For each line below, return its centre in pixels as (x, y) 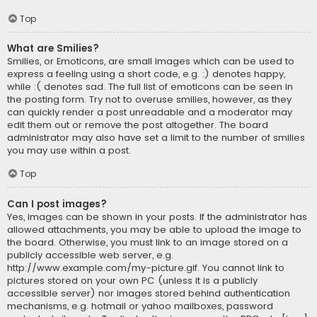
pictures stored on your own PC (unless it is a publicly (132, 280)
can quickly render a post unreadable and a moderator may (150, 112)
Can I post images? (57, 204)
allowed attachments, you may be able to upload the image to (154, 229)
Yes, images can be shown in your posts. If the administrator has (157, 217)
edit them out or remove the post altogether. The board (138, 125)
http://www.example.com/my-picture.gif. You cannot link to (146, 267)
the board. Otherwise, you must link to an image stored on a (148, 242)
